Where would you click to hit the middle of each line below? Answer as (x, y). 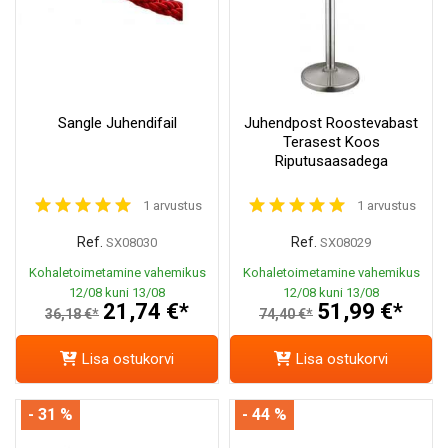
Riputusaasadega (331, 160)
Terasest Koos (331, 141)
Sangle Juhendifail (117, 122)
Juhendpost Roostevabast (331, 122)
